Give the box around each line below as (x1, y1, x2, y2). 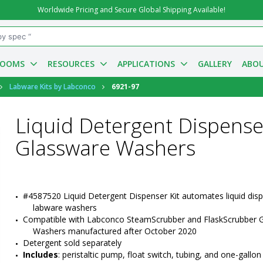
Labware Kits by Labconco (9, 82, 96, 92)
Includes (23, 249, 58, 260)
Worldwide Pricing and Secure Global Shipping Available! (38, 5, 225, 15)
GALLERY (197, 58, 232, 69)
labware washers (33, 202, 97, 213)
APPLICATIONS (117, 58, 175, 69)
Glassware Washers (15, 134, 195, 161)
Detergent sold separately (23, 237, 122, 248)
